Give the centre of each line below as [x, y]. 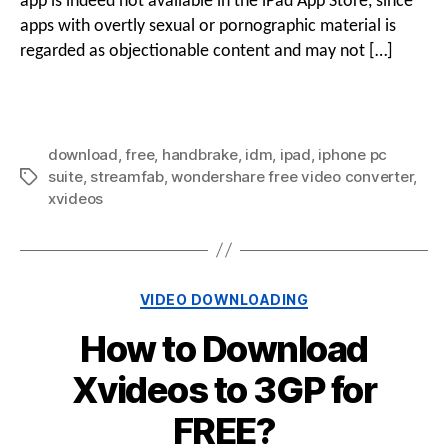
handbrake [199, 154]
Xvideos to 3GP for [224, 390]
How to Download [224, 349]
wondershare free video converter [292, 176]
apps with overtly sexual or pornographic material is [208, 26]
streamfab [127, 176]
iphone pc [353, 154]
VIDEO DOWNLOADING [224, 299]
